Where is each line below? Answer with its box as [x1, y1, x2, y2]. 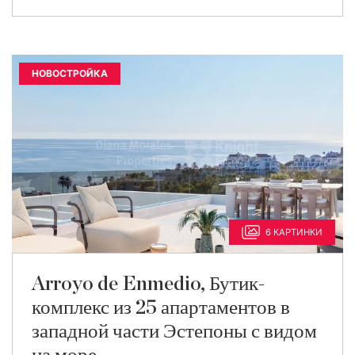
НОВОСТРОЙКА [32, 67, 108, 79]
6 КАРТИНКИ [265, 227, 323, 238]
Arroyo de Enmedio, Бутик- [32, 274, 265, 294]
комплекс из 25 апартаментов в [32, 298, 290, 318]
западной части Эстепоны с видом [32, 322, 317, 342]
